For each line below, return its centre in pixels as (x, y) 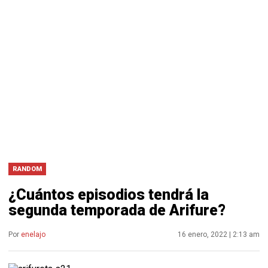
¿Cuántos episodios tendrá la (109, 195)
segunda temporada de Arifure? (117, 210)
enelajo (33, 234)
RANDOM (27, 169)
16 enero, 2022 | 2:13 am (219, 234)
